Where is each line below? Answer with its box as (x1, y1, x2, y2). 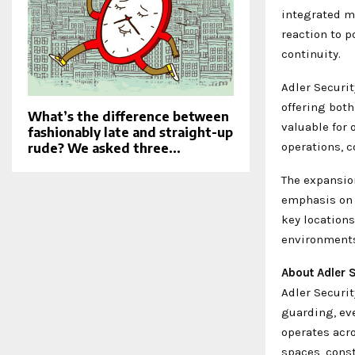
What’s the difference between (28, 108, 229, 124)
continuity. (281, 46, 341, 61)
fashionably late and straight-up (28, 124, 233, 140)
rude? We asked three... (28, 139, 181, 156)
